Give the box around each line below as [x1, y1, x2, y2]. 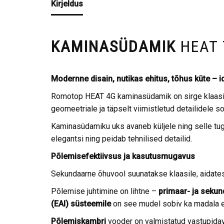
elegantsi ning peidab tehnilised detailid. [51, 134, 192, 144]
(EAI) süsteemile [51, 199, 111, 209]
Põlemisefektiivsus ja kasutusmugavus [51, 151, 195, 161]
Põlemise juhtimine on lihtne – [51, 186, 158, 196]
